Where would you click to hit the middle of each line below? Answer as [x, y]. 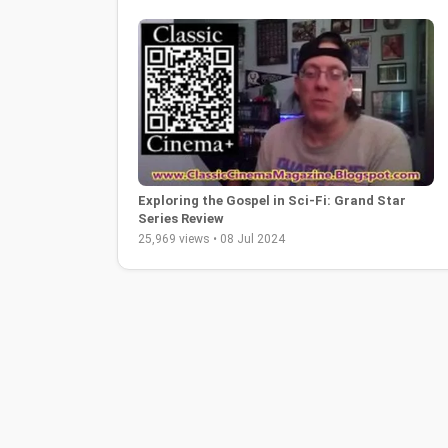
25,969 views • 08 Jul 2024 [211, 238]
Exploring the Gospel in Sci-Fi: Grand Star [272, 200]
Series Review [181, 218]
